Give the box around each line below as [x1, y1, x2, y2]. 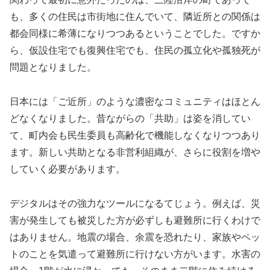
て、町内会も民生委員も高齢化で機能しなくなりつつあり [10, 130, 260, 140]
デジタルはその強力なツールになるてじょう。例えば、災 [10, 198, 260, 209]
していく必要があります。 [10, 163, 125, 174]
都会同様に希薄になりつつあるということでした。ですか [10, 28, 260, 39]
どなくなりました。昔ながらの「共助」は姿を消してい [10, 113, 251, 124]
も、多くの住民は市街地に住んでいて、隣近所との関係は [10, 11, 260, 22]
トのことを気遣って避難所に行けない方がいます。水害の [10, 248, 260, 259]
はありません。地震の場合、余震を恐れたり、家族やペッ [10, 231, 260, 242]
